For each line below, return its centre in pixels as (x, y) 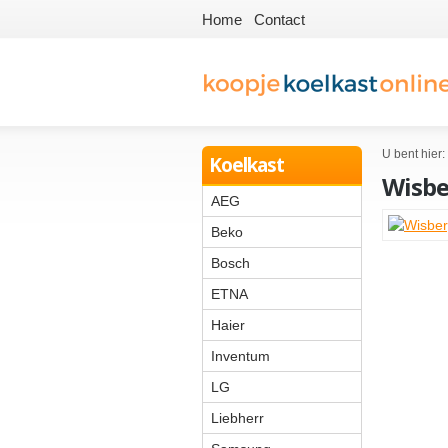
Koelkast (246, 165)
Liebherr (237, 418)
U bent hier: (413, 154)
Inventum (240, 356)
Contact (279, 19)
